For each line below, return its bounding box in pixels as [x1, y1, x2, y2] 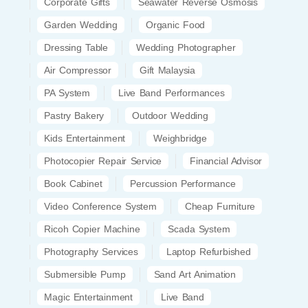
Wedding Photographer [136, 41, 236, 53]
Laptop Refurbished [166, 245, 251, 257]
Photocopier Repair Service [44, 155, 162, 166]
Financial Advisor [190, 155, 263, 166]
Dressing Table [44, 41, 109, 53]
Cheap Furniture [184, 200, 256, 212]
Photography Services [44, 245, 138, 257]
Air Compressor [44, 64, 112, 76]
